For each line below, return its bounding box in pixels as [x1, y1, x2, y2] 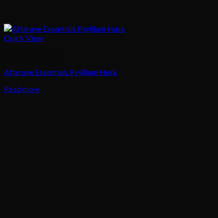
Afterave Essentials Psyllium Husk [4, 67, 117, 77]
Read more [4, 84, 40, 94]
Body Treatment [4, 50, 59, 60]
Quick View [4, 33, 43, 43]
